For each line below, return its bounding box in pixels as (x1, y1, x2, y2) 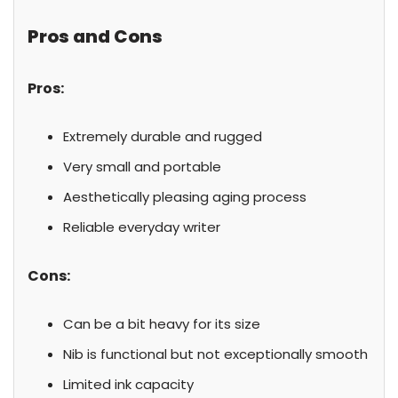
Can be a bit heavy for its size (63, 314, 260, 333)
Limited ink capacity (63, 375, 194, 394)
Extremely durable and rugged (63, 127, 262, 146)
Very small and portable (63, 157, 221, 176)
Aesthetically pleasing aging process (63, 187, 306, 206)
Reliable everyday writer (63, 218, 220, 236)
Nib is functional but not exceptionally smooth (63, 345, 368, 363)
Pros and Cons (28, 24, 163, 49)
